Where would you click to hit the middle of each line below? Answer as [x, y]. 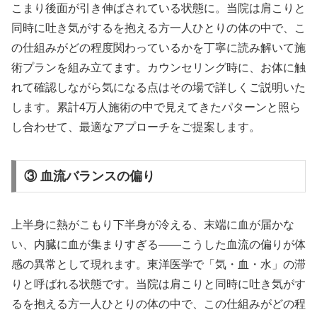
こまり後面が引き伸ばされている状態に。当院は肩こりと [158, 8]
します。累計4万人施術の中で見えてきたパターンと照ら [156, 108]
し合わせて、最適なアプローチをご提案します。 [136, 127]
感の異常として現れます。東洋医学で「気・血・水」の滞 [158, 265]
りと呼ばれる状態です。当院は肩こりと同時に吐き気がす [158, 284]
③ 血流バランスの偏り [89, 177]
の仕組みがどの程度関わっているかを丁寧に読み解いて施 [158, 48]
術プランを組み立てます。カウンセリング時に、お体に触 [158, 68]
